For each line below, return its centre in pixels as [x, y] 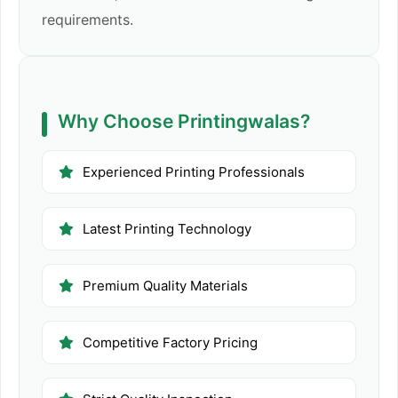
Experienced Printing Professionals [194, 172]
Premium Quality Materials [165, 286]
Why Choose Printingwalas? [184, 122]
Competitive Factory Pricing [170, 343]
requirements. [88, 20]
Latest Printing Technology [167, 229]
